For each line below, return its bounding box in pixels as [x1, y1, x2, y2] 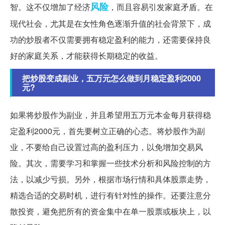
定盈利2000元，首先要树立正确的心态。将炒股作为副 [10, 125, 205, 137]
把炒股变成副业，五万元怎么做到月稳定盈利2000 [22, 72, 201, 84]
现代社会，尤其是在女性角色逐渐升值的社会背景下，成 [10, 17, 211, 29]
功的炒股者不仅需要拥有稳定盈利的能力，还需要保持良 [10, 33, 211, 45]
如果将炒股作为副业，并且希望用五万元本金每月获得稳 [10, 108, 211, 121]
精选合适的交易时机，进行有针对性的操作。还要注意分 [10, 189, 211, 201]
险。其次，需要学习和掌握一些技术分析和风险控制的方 [10, 157, 211, 169]
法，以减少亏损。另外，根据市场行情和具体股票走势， [10, 173, 211, 185]
